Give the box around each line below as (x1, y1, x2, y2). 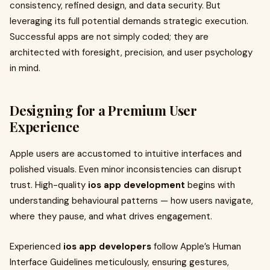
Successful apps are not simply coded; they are (10, 31, 209, 43)
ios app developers (63, 240, 151, 253)
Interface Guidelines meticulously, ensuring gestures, (10, 256, 229, 268)
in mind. (10, 62, 40, 74)
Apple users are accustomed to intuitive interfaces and (10, 148, 242, 160)
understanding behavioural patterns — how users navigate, (10, 195, 253, 207)
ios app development (88, 179, 185, 191)
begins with (185, 179, 235, 191)
